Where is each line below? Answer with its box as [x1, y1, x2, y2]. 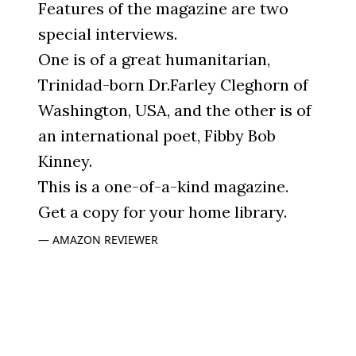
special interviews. [38, 23, 177, 44]
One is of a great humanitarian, [38, 48, 270, 69]
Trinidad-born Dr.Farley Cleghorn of [38, 74, 308, 95]
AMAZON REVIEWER [52, 231, 158, 247]
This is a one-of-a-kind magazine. [38, 176, 288, 196]
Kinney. [38, 150, 92, 171]
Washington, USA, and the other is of [38, 99, 311, 120]
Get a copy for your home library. [38, 201, 287, 222]
